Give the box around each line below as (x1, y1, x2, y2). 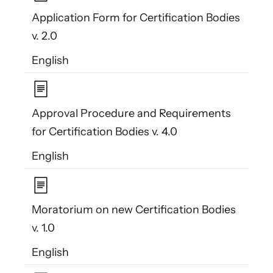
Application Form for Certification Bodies (32, 11, 240, 25)
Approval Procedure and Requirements (32, 107, 231, 121)
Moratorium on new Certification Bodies (32, 202, 236, 216)
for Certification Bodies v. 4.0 (32, 125, 177, 139)
